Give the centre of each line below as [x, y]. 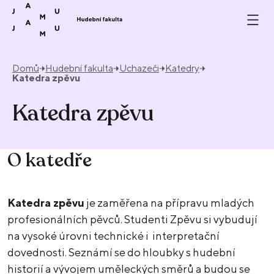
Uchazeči [139, 68]
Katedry [182, 68]
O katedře [50, 161]
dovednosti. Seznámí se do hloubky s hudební [121, 253]
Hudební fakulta [79, 68]
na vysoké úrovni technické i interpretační [113, 236]
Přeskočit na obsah [70, 9]
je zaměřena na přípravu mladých [169, 203]
